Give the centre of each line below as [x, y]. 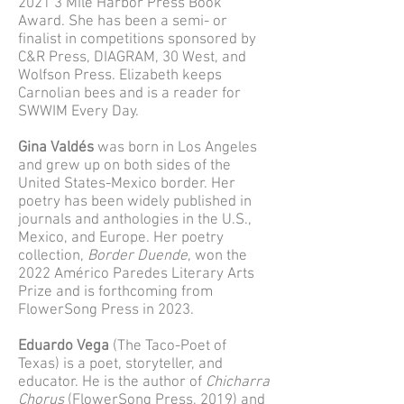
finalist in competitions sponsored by [137, 40]
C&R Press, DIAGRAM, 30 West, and [132, 58]
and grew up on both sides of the [124, 166]
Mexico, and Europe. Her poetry [121, 238]
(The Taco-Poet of [170, 346]
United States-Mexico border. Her [127, 184]
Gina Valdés [58, 148]
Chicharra [238, 382]
